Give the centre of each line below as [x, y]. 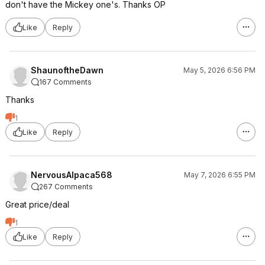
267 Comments [66, 187]
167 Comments [65, 82]
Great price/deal [37, 204]
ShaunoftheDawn [67, 70]
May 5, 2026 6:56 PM [219, 70]
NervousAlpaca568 [72, 175]
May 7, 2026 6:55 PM [220, 175]
